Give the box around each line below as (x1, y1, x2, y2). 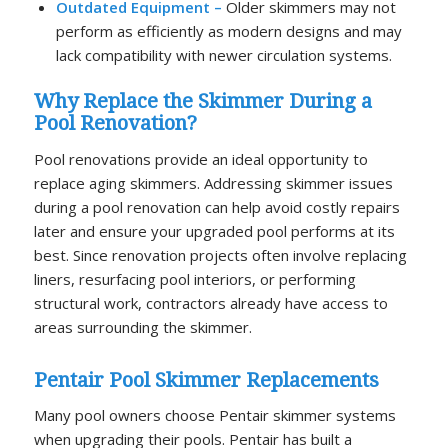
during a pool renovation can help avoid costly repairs (33, 196, 400, 217)
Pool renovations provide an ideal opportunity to (33, 148, 368, 169)
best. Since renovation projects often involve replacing (33, 244, 407, 265)
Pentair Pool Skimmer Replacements (33, 367, 379, 392)
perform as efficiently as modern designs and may (55, 20, 402, 41)
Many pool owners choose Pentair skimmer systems (33, 405, 396, 426)
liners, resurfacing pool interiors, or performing (33, 268, 356, 289)
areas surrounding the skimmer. (33, 316, 252, 337)
